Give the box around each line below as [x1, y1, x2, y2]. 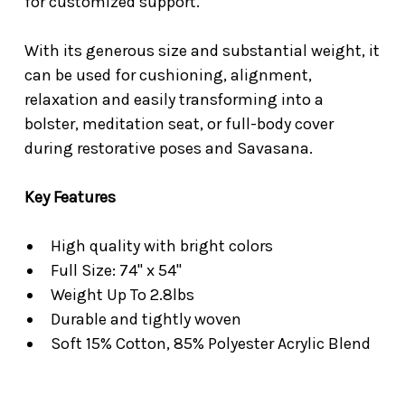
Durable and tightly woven [42, 308, 241, 329]
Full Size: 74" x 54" [42, 259, 182, 280]
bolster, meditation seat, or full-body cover [24, 113, 334, 134]
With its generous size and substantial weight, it [24, 40, 380, 61]
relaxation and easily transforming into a [24, 89, 324, 109]
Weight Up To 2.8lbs [42, 284, 194, 305]
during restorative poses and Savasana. [24, 137, 313, 158]
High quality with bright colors [42, 235, 273, 256]
